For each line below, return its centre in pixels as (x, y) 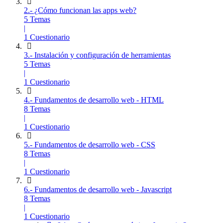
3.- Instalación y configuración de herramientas (97, 55)
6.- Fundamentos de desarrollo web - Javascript (98, 189)
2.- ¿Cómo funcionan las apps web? (80, 10)
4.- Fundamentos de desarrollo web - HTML (94, 100)
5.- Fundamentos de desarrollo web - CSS (90, 144)
